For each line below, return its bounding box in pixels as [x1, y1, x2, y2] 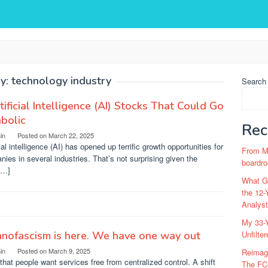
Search [242, 75, 266, 87]
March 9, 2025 [48, 246, 90, 255]
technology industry [11, 74, 111, 88]
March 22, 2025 [48, 130, 94, 140]
